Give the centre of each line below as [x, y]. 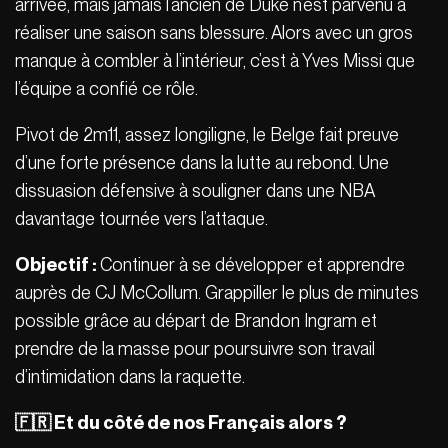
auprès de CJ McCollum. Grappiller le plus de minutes [217, 292]
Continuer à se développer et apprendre [252, 264]
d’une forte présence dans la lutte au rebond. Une [202, 162]
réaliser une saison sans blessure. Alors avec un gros [214, 32]
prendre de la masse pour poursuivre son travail [195, 348]
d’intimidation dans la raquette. [132, 376]
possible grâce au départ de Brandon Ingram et [196, 320]
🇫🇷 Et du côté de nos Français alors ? [182, 422]
